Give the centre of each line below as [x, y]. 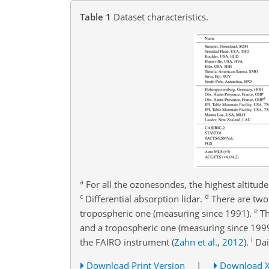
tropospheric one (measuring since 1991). [167, 213]
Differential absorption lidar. [144, 198]
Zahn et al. [196, 242]
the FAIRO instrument [126, 242]
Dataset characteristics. [161, 17]
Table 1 [95, 17]
